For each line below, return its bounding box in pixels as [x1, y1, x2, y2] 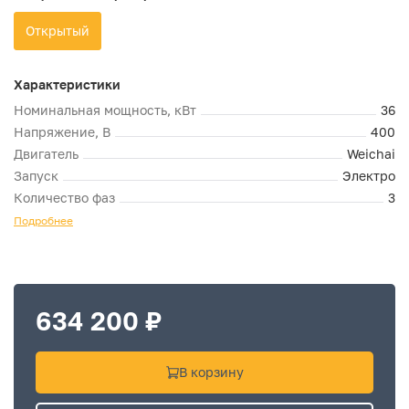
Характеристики [14, 77, 121, 92]
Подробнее [14, 214, 73, 227]
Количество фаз [14, 190, 115, 205]
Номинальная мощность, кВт [14, 102, 196, 118]
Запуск [14, 168, 58, 184]
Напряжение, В [14, 124, 110, 140]
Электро [342, 168, 395, 184]
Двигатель [14, 146, 79, 162]
